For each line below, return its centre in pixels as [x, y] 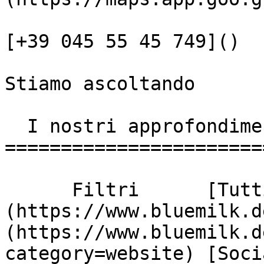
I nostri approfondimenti [16, 126]
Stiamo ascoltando [100, 84]
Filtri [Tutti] [38, 190]
